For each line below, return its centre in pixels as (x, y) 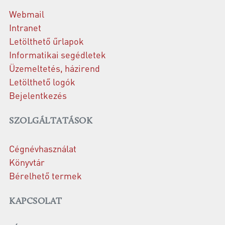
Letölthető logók (42, 81)
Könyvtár (27, 162)
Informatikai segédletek (58, 54)
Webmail (27, 14)
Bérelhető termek (45, 175)
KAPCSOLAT (36, 201)
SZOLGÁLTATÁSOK (51, 121)
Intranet (25, 27)
